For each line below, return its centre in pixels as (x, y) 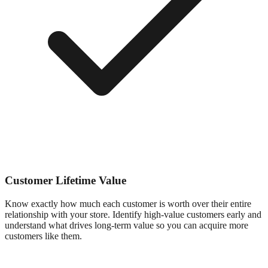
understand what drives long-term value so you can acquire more (127, 225)
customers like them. (43, 236)
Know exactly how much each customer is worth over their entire (128, 203)
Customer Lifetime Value (66, 180)
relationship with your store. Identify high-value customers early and (133, 214)
